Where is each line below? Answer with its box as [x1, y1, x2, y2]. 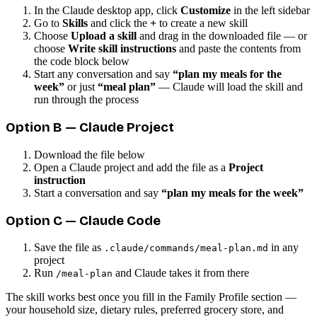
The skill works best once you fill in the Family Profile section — [6, 291, 296, 304]
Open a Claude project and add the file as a [34, 161, 226, 173]
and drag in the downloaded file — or [137, 30, 307, 42]
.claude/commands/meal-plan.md [104, 243, 268, 254]
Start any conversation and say [34, 68, 170, 81]
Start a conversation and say [34, 186, 158, 199]
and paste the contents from [176, 42, 301, 55]
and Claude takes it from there [113, 267, 249, 279]
